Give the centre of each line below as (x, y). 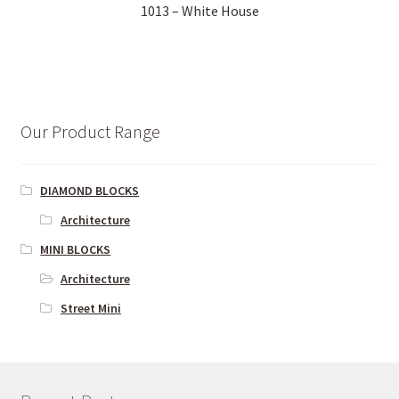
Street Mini (90, 308)
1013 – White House (199, 11)
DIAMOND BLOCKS (90, 190)
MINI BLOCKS (76, 249)
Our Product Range (90, 131)
